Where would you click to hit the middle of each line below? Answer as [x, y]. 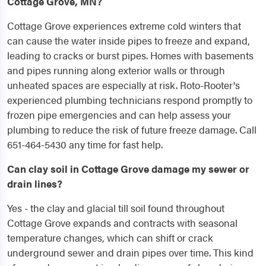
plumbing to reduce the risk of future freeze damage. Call [132, 130]
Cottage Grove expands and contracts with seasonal [122, 223]
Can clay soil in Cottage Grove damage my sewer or [128, 169]
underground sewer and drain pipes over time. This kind [130, 253]
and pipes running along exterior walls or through [116, 70]
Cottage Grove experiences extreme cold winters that [124, 26]
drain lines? [35, 184]
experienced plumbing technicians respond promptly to [130, 100]
